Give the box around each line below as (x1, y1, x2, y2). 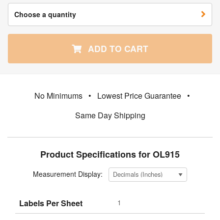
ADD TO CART (85, 42, 148, 55)
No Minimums (34, 89, 82, 101)
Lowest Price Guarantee (97, 89, 181, 101)
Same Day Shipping (75, 109, 145, 121)
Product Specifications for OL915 (40, 147, 180, 161)
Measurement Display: (33, 169, 103, 179)
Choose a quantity (14, 9, 76, 19)
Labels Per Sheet (19, 197, 82, 209)
